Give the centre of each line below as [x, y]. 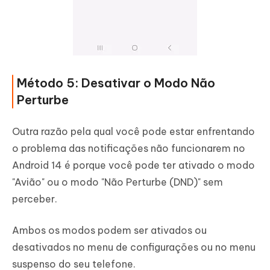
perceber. [35, 199]
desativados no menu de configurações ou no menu [134, 247]
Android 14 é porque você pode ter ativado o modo [133, 165]
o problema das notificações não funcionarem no [129, 149]
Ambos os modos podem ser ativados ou [109, 231]
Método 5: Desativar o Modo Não [116, 83]
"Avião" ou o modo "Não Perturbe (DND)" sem [118, 182]
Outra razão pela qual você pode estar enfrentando [133, 132]
